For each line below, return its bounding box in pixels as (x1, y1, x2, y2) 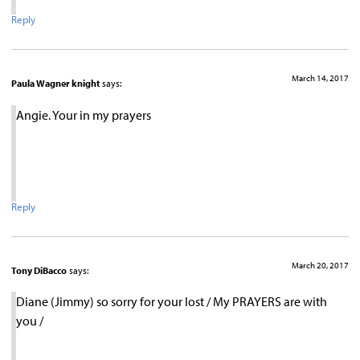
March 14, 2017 (292, 72, 349, 84)
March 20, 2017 (292, 259, 349, 271)
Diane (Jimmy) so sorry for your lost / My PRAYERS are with (16, 292, 327, 309)
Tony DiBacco (11, 264, 67, 276)
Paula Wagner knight (11, 77, 100, 90)
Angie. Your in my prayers (16, 106, 151, 123)
